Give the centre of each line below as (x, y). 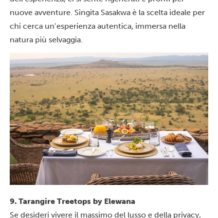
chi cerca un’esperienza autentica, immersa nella (98, 26)
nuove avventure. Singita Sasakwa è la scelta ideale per (107, 12)
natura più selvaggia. (46, 39)
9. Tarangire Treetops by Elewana (73, 201)
